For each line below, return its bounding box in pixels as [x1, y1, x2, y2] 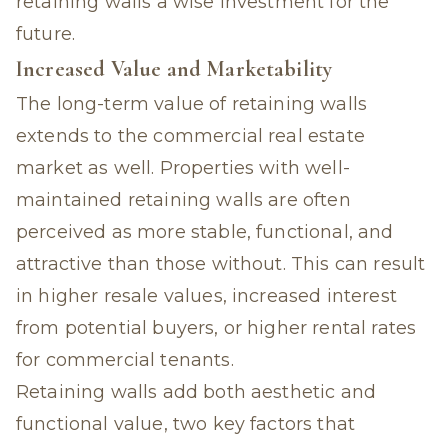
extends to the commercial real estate [16, 125, 365, 147]
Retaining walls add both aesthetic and [16, 381, 377, 403]
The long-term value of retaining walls [16, 93, 368, 115]
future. [16, 23, 76, 45]
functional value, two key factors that [16, 413, 356, 435]
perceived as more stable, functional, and [16, 221, 394, 243]
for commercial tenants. [16, 349, 234, 371]
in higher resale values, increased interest [16, 285, 397, 307]
